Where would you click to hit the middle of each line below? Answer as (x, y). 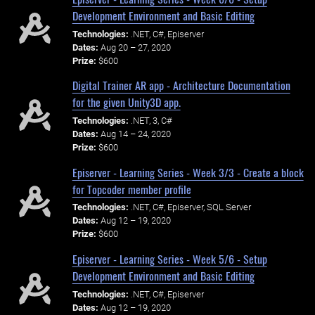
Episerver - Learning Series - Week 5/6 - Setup (169, 258)
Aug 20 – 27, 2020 (135, 47)
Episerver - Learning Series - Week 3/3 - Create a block (188, 172)
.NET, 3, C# (151, 120)
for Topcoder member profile (131, 189)
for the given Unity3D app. (126, 102)
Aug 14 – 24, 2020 (135, 134)
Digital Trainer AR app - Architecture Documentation (181, 85)
